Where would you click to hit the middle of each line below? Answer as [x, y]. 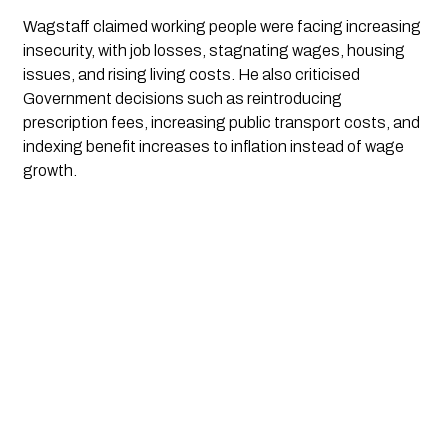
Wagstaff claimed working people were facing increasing [221, 26]
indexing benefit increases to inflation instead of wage [213, 146]
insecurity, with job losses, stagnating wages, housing [213, 50]
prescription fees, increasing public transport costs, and [221, 122]
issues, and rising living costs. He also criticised [191, 74]
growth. [49, 170]
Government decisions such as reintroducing [182, 98]
